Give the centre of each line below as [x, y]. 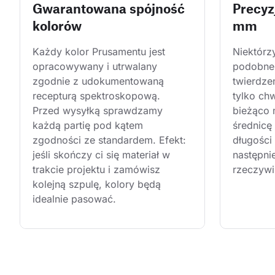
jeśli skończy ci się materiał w [103, 155]
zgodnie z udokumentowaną [100, 81]
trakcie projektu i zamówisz [98, 170]
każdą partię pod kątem [89, 126]
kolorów [57, 26]
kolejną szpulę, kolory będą [98, 184]
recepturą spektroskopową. [98, 96]
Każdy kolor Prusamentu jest [100, 52]
